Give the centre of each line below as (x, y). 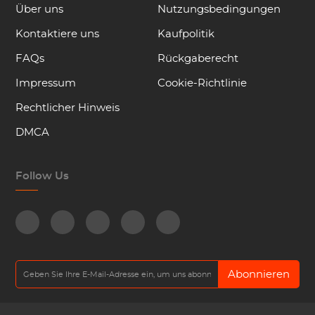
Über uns (40, 9)
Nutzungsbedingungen (219, 9)
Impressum (46, 83)
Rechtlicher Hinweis (68, 108)
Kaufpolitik (186, 34)
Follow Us (43, 176)
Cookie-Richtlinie (202, 83)
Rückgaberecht (198, 59)
